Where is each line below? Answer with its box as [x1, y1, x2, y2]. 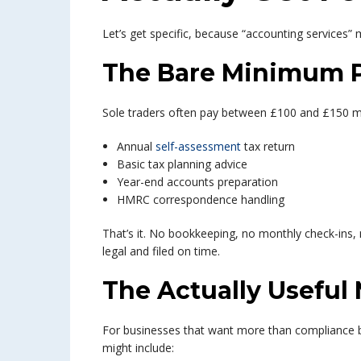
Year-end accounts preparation [117, 174, 278, 189]
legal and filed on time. [102, 243, 220, 259]
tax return [241, 139, 295, 154]
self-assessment [152, 139, 241, 154]
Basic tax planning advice [117, 156, 247, 172]
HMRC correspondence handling [117, 192, 284, 207]
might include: [102, 340, 174, 355]
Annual [117, 139, 152, 154]
